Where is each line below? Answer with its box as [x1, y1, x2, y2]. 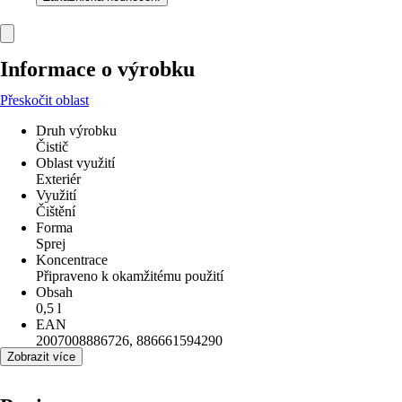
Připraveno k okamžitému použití [36, 268, 223, 284]
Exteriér [36, 171, 81, 187]
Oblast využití [36, 155, 115, 170]
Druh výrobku [36, 123, 117, 138]
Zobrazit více [7, 350, 75, 363]
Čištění [36, 204, 75, 219]
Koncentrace [36, 252, 108, 267]
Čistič [36, 139, 68, 154]
